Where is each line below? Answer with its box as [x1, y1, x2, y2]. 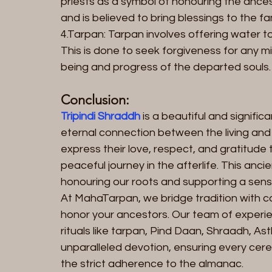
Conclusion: [61, 91, 129, 108]
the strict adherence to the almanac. [61, 257, 243, 270]
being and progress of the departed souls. [61, 61, 271, 73]
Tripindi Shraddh [61, 110, 140, 122]
